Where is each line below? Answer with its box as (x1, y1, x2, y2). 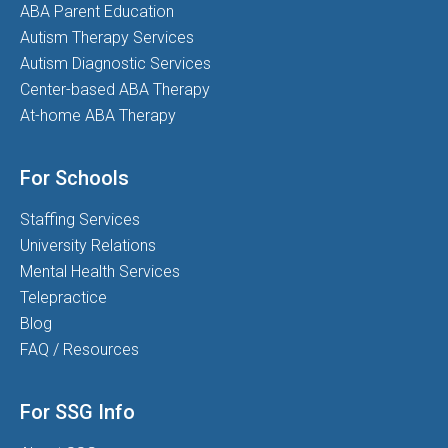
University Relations (20, 236, 156, 256)
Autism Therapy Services (20, 28, 194, 48)
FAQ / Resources (20, 340, 139, 360)
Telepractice (20, 288, 107, 308)
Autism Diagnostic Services (20, 54, 211, 74)
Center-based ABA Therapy (20, 80, 210, 100)
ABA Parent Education (20, 2, 174, 22)
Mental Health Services (20, 262, 180, 282)
